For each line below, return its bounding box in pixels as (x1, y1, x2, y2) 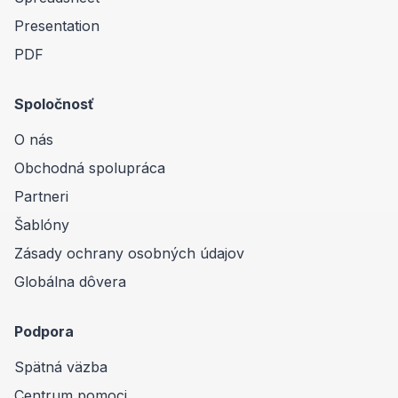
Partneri (14, 187, 68, 205)
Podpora (14, 322, 74, 340)
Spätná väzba (14, 357, 107, 376)
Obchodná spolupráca (14, 158, 165, 177)
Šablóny (14, 215, 69, 234)
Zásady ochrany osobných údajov (14, 243, 244, 262)
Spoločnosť (14, 94, 94, 113)
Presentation (14, 16, 99, 35)
